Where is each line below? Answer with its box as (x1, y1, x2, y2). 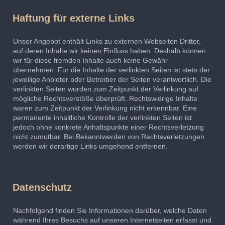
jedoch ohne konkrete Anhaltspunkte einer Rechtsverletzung (13, 123, 204, 132)
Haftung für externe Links (13, 13, 135, 24)
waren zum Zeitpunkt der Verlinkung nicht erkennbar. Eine (13, 104, 197, 113)
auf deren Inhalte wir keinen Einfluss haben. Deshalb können (13, 47, 206, 55)
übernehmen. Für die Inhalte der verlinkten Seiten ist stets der (13, 66, 210, 74)
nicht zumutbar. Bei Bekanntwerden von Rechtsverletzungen (13, 133, 204, 141)
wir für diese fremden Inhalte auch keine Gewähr (13, 56, 168, 65)
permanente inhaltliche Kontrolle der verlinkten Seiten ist (13, 114, 192, 122)
